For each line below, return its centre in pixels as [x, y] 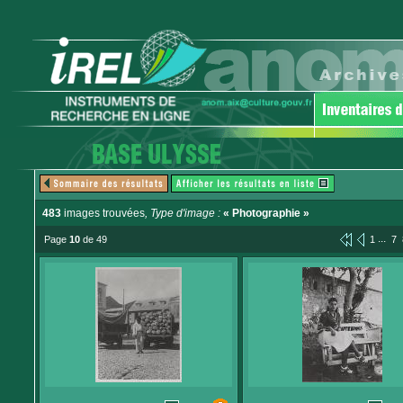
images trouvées [103, 213]
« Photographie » [266, 213]
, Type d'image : [184, 213]
